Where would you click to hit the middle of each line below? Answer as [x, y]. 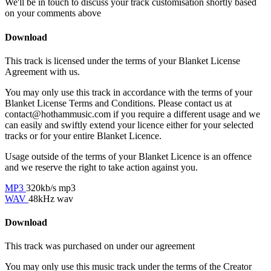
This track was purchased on [60, 246]
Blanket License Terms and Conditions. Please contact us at [118, 103]
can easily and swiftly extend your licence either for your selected [129, 125]
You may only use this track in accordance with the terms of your [129, 92]
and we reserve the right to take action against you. [101, 167]
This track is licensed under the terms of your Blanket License [122, 60]
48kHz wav [51, 198]
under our [136, 246]
